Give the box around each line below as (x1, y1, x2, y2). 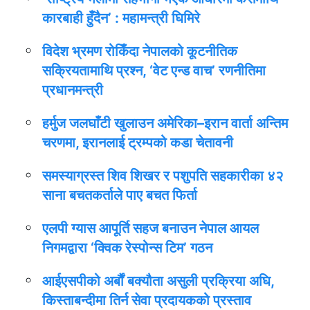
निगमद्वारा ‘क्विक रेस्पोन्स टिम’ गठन (42, 239, 212, 256)
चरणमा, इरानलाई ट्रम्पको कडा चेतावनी (42, 134, 233, 151)
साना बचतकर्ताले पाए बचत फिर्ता (42, 187, 197, 203)
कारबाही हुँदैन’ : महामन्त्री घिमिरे (42, 10, 200, 26)
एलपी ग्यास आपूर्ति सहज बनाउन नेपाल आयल (42, 220, 259, 237)
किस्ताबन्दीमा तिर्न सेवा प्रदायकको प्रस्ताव (42, 292, 251, 309)
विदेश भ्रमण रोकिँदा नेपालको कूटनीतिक (42, 43, 237, 60)
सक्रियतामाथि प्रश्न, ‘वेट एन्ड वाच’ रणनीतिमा (42, 62, 266, 79)
